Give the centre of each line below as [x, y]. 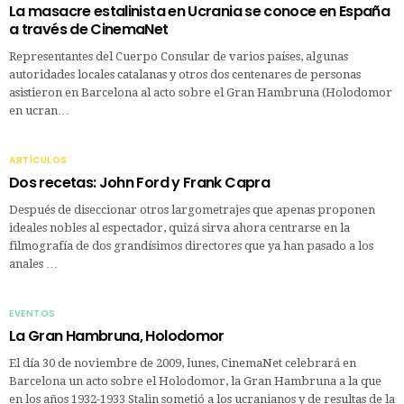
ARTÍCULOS [38, 160]
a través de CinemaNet [89, 29]
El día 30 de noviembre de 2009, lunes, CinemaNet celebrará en [183, 363]
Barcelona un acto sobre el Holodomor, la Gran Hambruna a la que [195, 381]
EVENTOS [32, 313]
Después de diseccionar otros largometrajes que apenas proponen [192, 209]
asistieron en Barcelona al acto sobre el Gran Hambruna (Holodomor [201, 92]
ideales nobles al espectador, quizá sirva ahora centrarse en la [179, 227]
